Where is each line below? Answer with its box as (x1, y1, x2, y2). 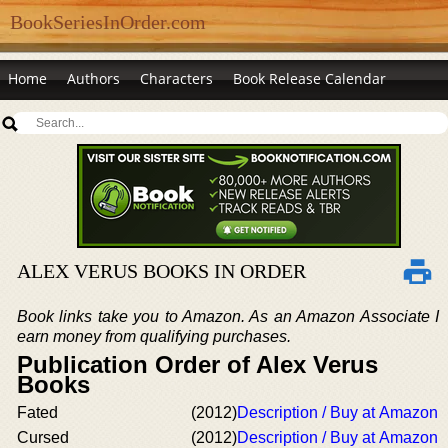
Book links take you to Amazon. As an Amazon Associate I (17, 308, 439, 325)
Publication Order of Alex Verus (17, 351, 378, 378)
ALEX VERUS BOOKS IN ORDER (17, 260, 306, 282)
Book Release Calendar (233, 69, 386, 88)
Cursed (17, 429, 69, 446)
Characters (140, 69, 213, 88)
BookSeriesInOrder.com (10, 11, 206, 33)
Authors (67, 69, 120, 88)
